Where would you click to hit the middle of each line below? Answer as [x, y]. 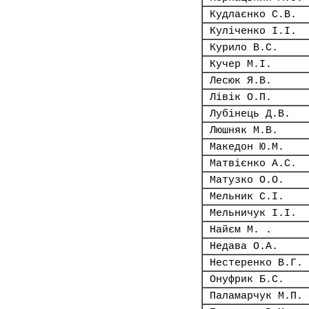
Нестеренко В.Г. [256, 263]
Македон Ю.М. [247, 147]
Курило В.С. [244, 48]
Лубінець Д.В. [250, 114]
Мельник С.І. [247, 197]
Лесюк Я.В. [241, 81]
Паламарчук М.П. [256, 296]
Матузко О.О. [247, 180]
